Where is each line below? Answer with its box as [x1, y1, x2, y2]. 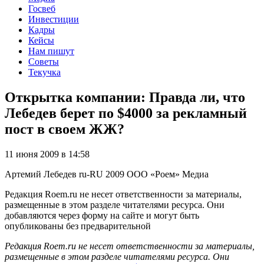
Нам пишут [28, 45, 74, 56]
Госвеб [28, 3, 55, 14]
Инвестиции [28, 14, 79, 24]
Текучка [28, 67, 61, 77]
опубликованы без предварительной [5, 220, 151, 231]
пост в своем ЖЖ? [5, 121, 124, 137]
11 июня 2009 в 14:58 [5, 148, 90, 159]
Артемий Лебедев [5, 169, 77, 179]
